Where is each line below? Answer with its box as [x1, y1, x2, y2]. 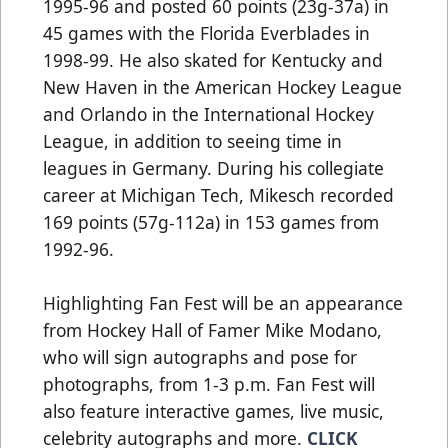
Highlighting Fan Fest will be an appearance [43, 290, 403, 315]
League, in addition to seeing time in [43, 128, 342, 153]
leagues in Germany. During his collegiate [43, 155, 384, 180]
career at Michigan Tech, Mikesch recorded [43, 182, 394, 207]
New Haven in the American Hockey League [43, 74, 402, 99]
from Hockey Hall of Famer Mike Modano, [43, 317, 382, 342]
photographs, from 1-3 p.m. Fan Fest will [43, 371, 375, 396]
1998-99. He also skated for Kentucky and [43, 47, 383, 72]
